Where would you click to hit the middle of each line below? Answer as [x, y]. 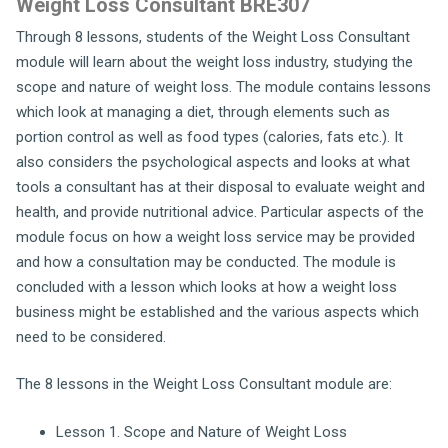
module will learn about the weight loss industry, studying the [214, 61]
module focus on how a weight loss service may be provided [215, 236]
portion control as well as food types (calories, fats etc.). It [209, 136]
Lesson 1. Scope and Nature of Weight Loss [201, 431]
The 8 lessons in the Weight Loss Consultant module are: [204, 384]
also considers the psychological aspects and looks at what [213, 161]
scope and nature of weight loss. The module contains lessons [223, 86]
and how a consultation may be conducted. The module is [206, 261]
